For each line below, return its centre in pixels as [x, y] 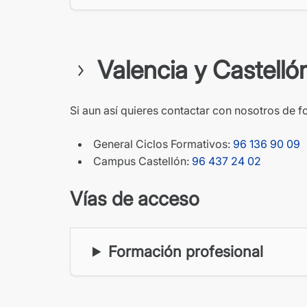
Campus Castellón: [143, 161]
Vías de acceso [135, 198]
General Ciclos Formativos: [163, 144]
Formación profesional [186, 251]
